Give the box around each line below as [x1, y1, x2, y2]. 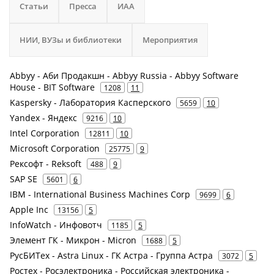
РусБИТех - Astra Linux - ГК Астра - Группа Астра [10, 250, 213, 261]
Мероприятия [143, 34, 198, 45]
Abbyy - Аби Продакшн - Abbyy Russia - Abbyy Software [10, 70, 239, 81]
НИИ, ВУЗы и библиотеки [20, 34, 122, 45]
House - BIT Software [10, 81, 95, 93]
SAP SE [10, 173, 37, 185]
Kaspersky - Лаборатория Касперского [10, 97, 171, 108]
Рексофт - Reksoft [10, 158, 81, 169]
